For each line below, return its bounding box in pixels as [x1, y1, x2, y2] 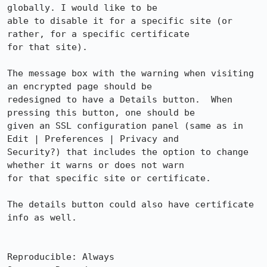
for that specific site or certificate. [7, 173, 222, 184]
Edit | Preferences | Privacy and [7, 133, 179, 144]
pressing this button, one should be [7, 107, 195, 118]
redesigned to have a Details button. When [7, 94, 232, 105]
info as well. [7, 212, 77, 223]
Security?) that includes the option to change [7, 147, 249, 157]
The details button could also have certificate [7, 199, 254, 210]
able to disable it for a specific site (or [7, 15, 232, 26]
